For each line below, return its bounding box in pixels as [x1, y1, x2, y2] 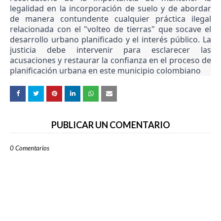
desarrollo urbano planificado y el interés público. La [10, 34, 211, 45]
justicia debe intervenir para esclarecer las [10, 44, 211, 56]
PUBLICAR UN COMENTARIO [51, 119, 170, 131]
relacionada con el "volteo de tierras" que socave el [10, 24, 211, 35]
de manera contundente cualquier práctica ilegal [10, 13, 211, 25]
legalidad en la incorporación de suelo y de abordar [10, 3, 211, 14]
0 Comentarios [10, 144, 49, 152]
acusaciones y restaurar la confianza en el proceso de [10, 55, 211, 66]
